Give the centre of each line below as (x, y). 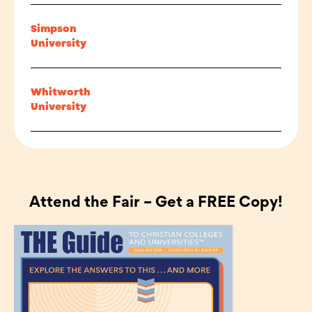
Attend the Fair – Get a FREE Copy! (156, 203)
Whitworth (61, 92)
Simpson (54, 29)
